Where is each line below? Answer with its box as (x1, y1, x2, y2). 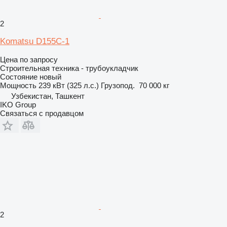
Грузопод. (101, 81, 135, 90)
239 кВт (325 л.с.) (39, 81, 99, 90)
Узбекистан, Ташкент (11, 92, 85, 100)
